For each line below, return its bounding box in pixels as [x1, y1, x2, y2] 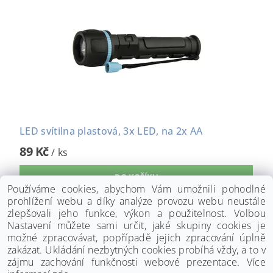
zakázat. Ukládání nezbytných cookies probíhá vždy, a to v [7, 243, 266, 257]
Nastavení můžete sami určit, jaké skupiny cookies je [7, 219, 266, 232]
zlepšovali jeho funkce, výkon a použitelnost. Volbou [7, 207, 266, 220]
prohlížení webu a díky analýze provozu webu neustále [7, 194, 266, 208]
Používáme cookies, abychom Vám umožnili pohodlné [7, 182, 266, 196]
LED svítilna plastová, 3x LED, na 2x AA [19, 124, 203, 138]
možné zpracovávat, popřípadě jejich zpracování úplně [7, 231, 266, 244]
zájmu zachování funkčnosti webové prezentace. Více [7, 255, 266, 269]
